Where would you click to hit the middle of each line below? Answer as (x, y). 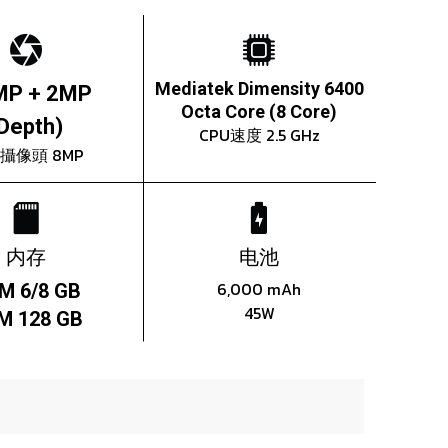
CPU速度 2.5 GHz (259, 135)
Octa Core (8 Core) (259, 112)
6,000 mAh (259, 289)
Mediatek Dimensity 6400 (259, 89)
